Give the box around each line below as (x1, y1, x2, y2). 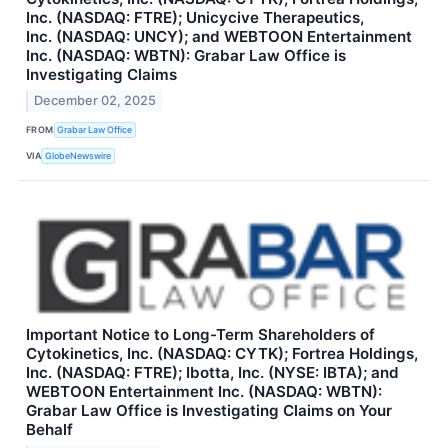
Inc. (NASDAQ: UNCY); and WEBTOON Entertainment (26, 27, 412, 47)
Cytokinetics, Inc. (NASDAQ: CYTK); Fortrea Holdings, (26, 343, 418, 363)
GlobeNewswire (45, 150, 112, 162)
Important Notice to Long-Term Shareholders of (26, 324, 375, 344)
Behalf (26, 419, 73, 439)
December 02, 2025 (34, 92, 157, 108)
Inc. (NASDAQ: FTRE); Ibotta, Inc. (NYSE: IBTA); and (26, 362, 399, 382)
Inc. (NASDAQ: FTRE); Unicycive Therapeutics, (26, 8, 364, 28)
